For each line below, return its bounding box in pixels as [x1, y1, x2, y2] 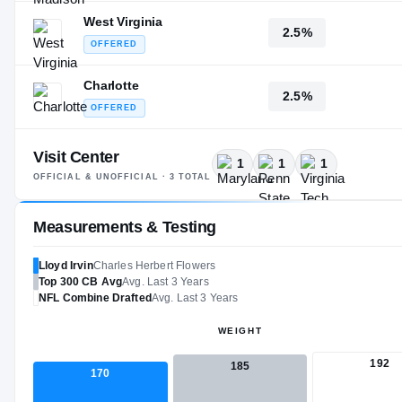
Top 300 [39, 275, 80, 288]
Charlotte [83, 77, 139, 92]
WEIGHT [217, 325, 263, 336]
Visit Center [33, 147, 119, 166]
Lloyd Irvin [39, 258, 93, 272]
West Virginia [83, 13, 163, 29]
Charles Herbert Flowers [92, 258, 216, 272]
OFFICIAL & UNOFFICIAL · [33, 171, 170, 181]
